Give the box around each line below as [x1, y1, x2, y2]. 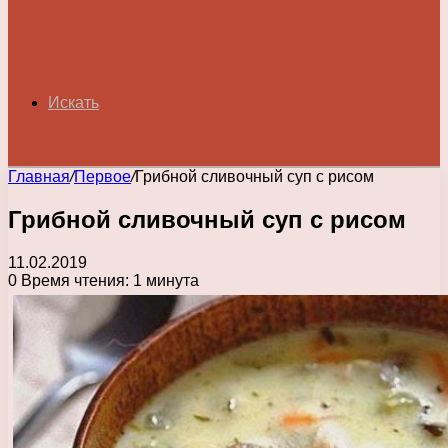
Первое [74, 168, 131, 185]
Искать [48, 94, 99, 111]
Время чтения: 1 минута [17, 271, 199, 289]
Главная [8, 168, 70, 185]
